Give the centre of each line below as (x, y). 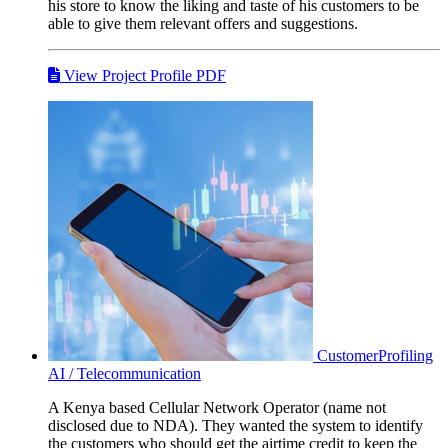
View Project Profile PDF (143, 75)
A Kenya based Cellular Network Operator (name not (217, 407)
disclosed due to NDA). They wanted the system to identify (235, 425)
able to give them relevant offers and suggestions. (203, 23)
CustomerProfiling (375, 355)
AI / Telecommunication (124, 373)
